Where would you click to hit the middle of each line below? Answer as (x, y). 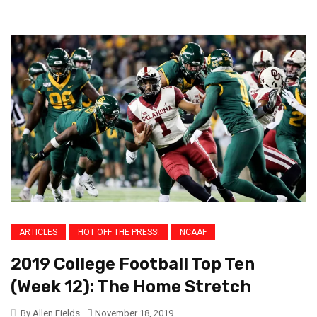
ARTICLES (38, 232)
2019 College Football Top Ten (133, 264)
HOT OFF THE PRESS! (119, 232)
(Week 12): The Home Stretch (131, 287)
